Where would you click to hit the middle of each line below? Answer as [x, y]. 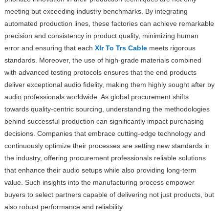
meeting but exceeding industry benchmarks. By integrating [96, 11]
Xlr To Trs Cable [121, 48]
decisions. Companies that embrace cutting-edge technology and [105, 133]
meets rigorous [171, 48]
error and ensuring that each [49, 48]
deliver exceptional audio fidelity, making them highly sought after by [109, 84]
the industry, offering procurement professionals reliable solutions [105, 158]
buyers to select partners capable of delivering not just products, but [109, 194]
